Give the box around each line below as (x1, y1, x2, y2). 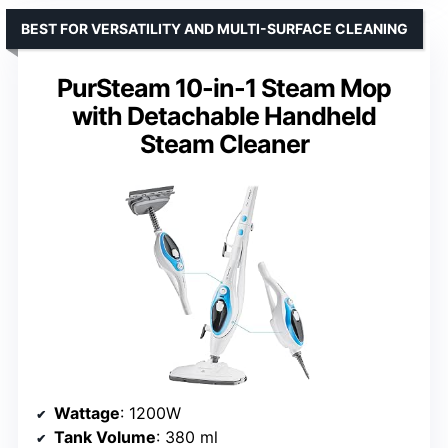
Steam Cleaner (139, 129, 309, 160)
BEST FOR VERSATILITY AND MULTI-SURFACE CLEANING (21, 20, 408, 38)
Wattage (54, 402, 120, 423)
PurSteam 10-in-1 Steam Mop (57, 73, 391, 104)
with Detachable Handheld (72, 101, 376, 132)
